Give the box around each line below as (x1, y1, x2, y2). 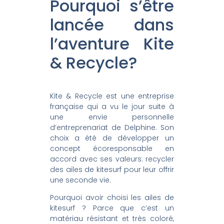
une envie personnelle (50, 111, 174, 122)
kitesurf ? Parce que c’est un (50, 203, 174, 213)
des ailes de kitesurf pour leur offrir (50, 164, 174, 174)
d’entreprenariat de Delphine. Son (50, 122, 174, 132)
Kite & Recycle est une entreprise (50, 90, 174, 101)
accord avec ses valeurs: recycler (50, 153, 174, 164)
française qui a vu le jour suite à (50, 101, 174, 111)
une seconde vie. (50, 174, 111, 185)
